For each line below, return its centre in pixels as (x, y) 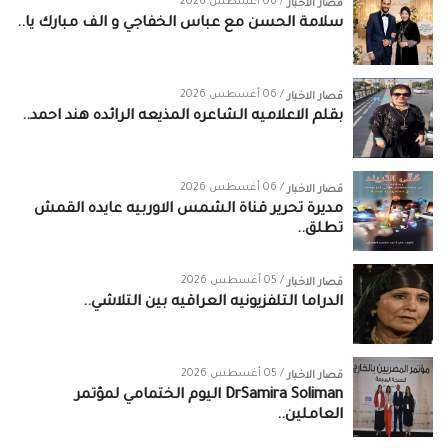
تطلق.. (320, 230)
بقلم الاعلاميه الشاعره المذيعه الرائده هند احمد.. (182, 117)
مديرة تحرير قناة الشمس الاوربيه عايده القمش (188, 210)
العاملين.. (310, 416)
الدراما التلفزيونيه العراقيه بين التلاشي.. (213, 303)
